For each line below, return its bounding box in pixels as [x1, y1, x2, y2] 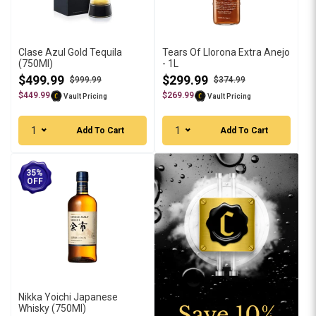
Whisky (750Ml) [18, 303, 86, 314]
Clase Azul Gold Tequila [18, 47, 122, 58]
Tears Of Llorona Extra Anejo [162, 47, 290, 58]
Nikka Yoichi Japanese [18, 291, 118, 303]
